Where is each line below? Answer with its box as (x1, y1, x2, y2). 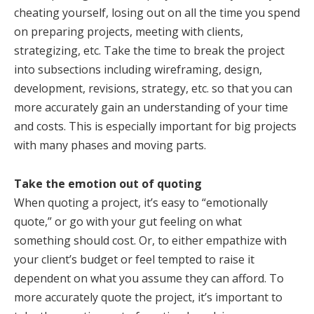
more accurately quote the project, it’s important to (14, 289, 282, 305)
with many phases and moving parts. (14, 137, 206, 153)
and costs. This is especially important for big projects (14, 118, 296, 134)
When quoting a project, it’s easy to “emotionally (14, 195, 268, 210)
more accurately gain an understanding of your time (14, 100, 288, 115)
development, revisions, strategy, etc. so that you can (14, 81, 292, 96)
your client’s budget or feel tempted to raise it (14, 252, 254, 267)
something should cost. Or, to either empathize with (14, 233, 287, 248)
